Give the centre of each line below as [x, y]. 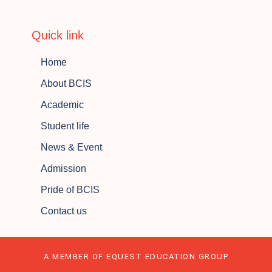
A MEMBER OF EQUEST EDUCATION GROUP [136, 257]
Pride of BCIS [70, 190]
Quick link [58, 36]
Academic [63, 105]
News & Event [72, 148]
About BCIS [66, 84]
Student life [65, 126]
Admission [64, 169]
